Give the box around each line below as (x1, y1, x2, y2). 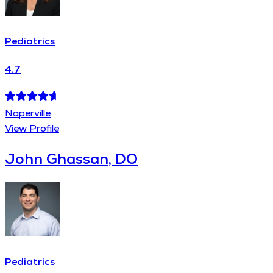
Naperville (5, 106, 51, 119)
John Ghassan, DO (5, 149, 138, 168)
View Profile (5, 121, 59, 135)
